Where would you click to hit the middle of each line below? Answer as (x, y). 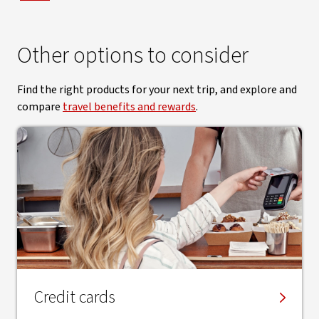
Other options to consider (133, 56)
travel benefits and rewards (129, 107)
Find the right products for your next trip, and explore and (157, 90)
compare (40, 107)
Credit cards (75, 297)
